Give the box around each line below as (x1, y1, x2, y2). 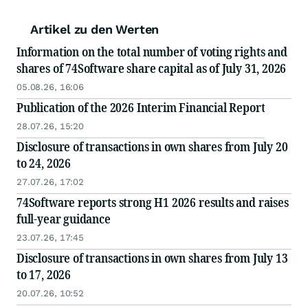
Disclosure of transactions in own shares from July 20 (16, 138, 288, 155)
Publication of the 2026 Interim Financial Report (16, 99, 265, 116)
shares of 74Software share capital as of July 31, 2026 (16, 60, 287, 77)
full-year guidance (16, 210, 111, 228)
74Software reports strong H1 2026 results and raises (16, 194, 289, 211)
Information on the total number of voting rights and (16, 43, 287, 60)
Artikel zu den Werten (30, 22, 159, 37)
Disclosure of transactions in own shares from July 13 (16, 250, 288, 267)
